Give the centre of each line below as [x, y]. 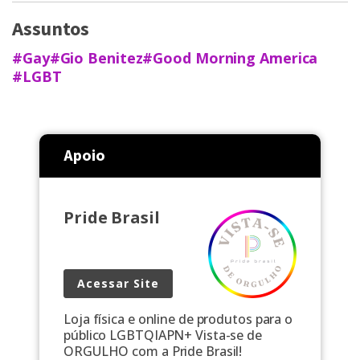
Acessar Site [118, 284]
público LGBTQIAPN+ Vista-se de [163, 335]
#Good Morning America [230, 58]
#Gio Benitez [96, 58]
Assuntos [51, 30]
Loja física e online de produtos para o [178, 319]
